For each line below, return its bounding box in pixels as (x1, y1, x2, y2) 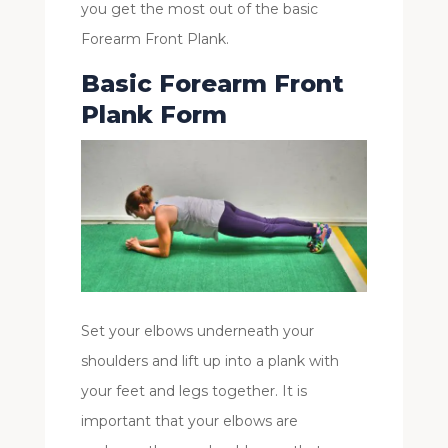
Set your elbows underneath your (80, 321, 314, 340)
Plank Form (80, 99, 227, 129)
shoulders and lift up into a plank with (80, 351, 339, 370)
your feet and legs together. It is (80, 381, 307, 400)
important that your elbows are (80, 411, 298, 430)
